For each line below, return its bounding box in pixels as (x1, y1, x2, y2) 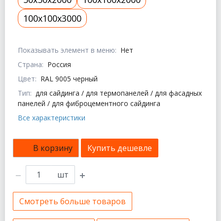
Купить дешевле (87, 143, 152, 154)
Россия (47, 60, 71, 70)
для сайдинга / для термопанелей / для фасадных (36, 88, 202, 98)
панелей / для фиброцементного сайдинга (18, 99, 160, 109)
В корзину (33, 143, 73, 154)
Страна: (18, 60, 43, 70)
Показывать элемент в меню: (18, 45, 116, 55)
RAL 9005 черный (40, 74, 98, 84)
